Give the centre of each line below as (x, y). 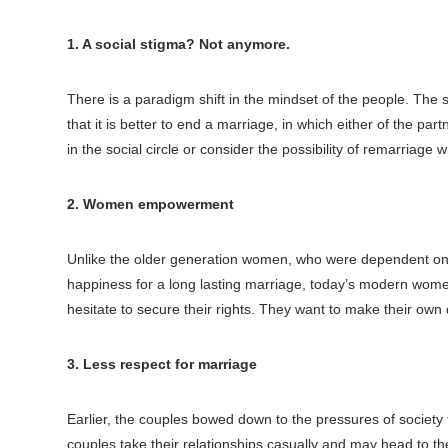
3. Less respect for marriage (162, 364)
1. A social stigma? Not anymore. (178, 44)
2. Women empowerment (152, 204)
